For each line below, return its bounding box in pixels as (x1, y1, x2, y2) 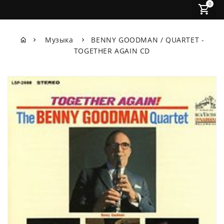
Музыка (45, 34, 76, 44)
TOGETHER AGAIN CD (73, 45, 150, 55)
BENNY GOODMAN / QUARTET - (91, 34, 204, 44)
